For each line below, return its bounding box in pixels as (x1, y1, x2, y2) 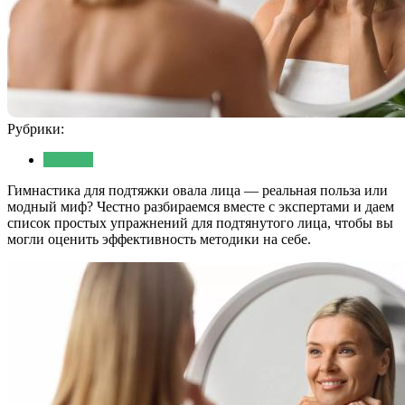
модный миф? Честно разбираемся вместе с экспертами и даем (7, 198, 394, 214)
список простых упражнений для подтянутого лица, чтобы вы (7, 214, 393, 231)
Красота (43, 151, 93, 167)
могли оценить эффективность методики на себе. (7, 231, 311, 247)
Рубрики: (7, 120, 64, 137)
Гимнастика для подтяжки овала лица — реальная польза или (7, 182, 388, 198)
